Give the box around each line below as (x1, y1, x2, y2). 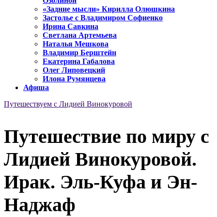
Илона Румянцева (43, 75, 106, 83)
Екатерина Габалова (43, 57, 115, 66)
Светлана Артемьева (43, 31, 117, 40)
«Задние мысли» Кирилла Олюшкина (43, 5, 175, 14)
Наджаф (4, 193, 76, 216)
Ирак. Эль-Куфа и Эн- (4, 170, 197, 193)
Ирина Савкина (43, 22, 98, 31)
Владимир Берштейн (43, 48, 116, 57)
